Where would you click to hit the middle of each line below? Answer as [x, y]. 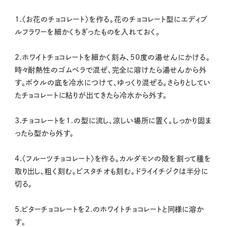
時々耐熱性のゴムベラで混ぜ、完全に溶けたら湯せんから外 [110, 70]
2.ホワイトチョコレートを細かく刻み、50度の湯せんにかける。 [112, 57]
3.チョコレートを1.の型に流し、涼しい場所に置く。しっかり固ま [113, 120]
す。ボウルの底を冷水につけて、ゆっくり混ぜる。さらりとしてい [113, 82]
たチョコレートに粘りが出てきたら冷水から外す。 [91, 95]
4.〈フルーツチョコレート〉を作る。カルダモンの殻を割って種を [113, 158]
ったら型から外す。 [44, 133]
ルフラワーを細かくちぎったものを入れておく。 [87, 32]
